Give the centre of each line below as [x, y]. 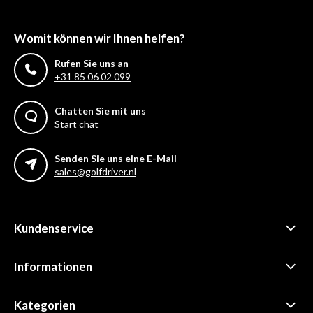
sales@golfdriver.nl [95, 172]
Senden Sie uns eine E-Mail [116, 158]
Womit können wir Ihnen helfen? [100, 38]
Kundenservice [54, 228]
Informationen [53, 267]
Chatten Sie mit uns [100, 111]
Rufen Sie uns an [92, 63]
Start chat [77, 124]
